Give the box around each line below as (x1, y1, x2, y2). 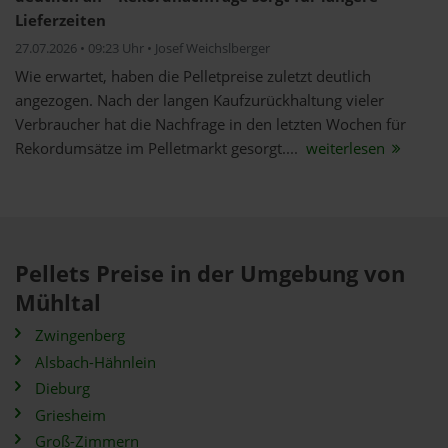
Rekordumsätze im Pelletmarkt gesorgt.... (15, 138, 302, 159)
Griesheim (35, 404, 106, 426)
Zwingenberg (35, 325, 125, 346)
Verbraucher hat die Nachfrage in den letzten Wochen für (15, 114, 406, 135)
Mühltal (15, 287, 101, 318)
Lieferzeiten (15, 10, 106, 31)
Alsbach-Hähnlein (35, 351, 156, 373)
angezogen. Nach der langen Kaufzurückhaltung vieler (15, 90, 384, 111)
